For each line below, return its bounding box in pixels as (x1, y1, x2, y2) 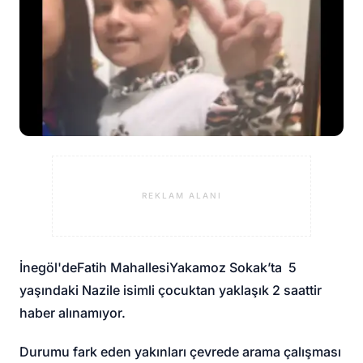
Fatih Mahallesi (77, 258, 170, 275)
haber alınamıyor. (19, 304, 126, 321)
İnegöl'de (19, 258, 78, 275)
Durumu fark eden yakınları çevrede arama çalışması (19, 343, 342, 360)
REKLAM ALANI (141, 190, 222, 201)
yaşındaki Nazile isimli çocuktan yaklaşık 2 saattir (19, 281, 322, 298)
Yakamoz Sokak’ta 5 (169, 258, 297, 275)
